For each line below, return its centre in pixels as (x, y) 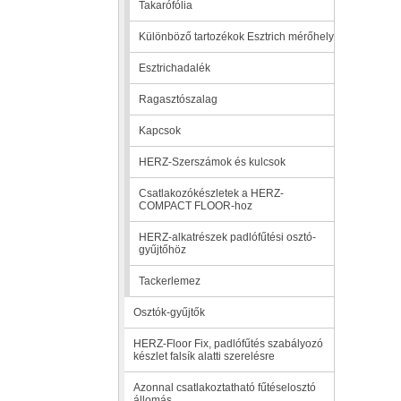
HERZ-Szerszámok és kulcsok (212, 162)
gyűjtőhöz (162, 250)
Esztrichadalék (175, 68)
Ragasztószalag (178, 99)
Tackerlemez (170, 281)
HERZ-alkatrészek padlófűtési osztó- (227, 237)
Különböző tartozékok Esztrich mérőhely (236, 37)
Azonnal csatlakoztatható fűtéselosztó (225, 388)
